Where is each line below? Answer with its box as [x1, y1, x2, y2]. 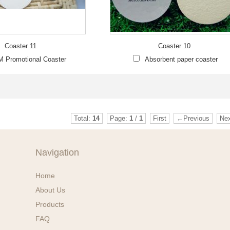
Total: [73, 114, 92, 122]
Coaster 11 [4, 42, 36, 50]
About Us [35, 186, 65, 194]
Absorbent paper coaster [144, 55, 218, 63]
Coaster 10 [158, 42, 190, 50]
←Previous [176, 114, 209, 122]
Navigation [35, 147, 79, 158]
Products [35, 200, 64, 208]
